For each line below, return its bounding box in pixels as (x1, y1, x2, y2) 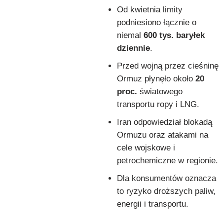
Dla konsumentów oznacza (117, 173, 216, 183)
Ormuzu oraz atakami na (117, 130, 208, 140)
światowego (137, 86, 183, 96)
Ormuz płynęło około (117, 74, 195, 83)
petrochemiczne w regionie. (117, 155, 218, 165)
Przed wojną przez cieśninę (117, 61, 219, 71)
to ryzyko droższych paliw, (117, 186, 216, 196)
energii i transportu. (117, 199, 188, 209)
